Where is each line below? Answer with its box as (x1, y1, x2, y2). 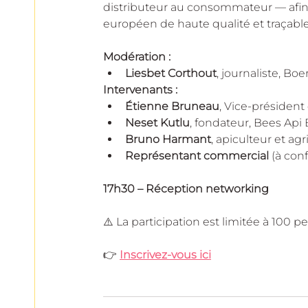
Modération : (103, 49, 170, 63)
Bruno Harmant (125, 132, 211, 146)
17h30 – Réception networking (103, 181, 269, 195)
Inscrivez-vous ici (120, 247, 211, 261)
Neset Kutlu (125, 115, 190, 129)
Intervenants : (103, 82, 177, 96)
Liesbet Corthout (125, 66, 217, 80)
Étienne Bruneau (125, 99, 219, 113)
